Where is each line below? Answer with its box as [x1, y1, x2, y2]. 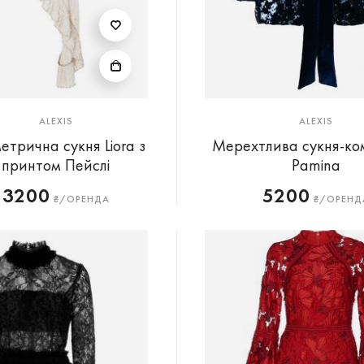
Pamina [291, 154, 340, 175]
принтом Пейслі [2, 154, 110, 175]
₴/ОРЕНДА [50, 193, 110, 206]
